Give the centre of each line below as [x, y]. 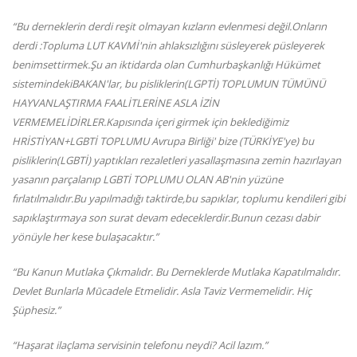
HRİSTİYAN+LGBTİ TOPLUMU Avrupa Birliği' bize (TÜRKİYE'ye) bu [163, 141]
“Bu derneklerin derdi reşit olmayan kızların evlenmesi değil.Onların [169, 27]
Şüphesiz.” [36, 310]
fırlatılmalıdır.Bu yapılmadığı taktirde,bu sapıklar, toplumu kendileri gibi [178, 199]
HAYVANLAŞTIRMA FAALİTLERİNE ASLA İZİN [116, 103]
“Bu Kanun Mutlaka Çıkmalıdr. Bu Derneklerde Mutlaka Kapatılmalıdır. [176, 272]
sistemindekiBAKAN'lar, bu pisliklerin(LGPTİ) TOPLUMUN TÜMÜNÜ [169, 84]
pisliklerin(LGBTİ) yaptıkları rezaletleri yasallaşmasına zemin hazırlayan [177, 161]
